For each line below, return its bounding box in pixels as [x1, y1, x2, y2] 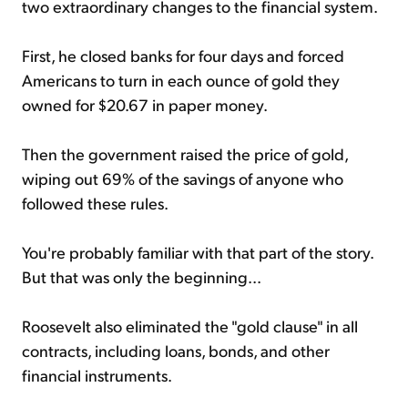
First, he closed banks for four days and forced [22, 44, 344, 66]
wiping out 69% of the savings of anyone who [22, 167, 343, 189]
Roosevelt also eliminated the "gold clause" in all [22, 314, 358, 336]
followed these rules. [22, 191, 168, 213]
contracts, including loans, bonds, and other [22, 339, 330, 361]
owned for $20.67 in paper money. [22, 93, 268, 115]
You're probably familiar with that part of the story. [22, 240, 373, 262]
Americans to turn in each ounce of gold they [22, 68, 340, 90]
